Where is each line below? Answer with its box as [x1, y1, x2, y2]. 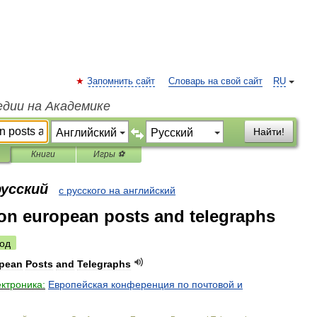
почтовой [192, 279, 234, 290]
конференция [111, 279, 175, 290]
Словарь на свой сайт [168, 76, 263, 86]
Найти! [253, 126, 284, 137]
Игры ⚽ [93, 149, 125, 159]
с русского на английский [59, 185, 175, 196]
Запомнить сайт [87, 76, 155, 86]
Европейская [48, 279, 108, 290]
